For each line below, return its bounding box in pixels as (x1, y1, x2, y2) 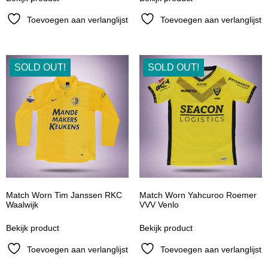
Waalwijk (6, 200, 38, 210)
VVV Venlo (139, 200, 179, 210)
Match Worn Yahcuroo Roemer (139, 190, 257, 200)
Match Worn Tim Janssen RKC (6, 190, 122, 200)
